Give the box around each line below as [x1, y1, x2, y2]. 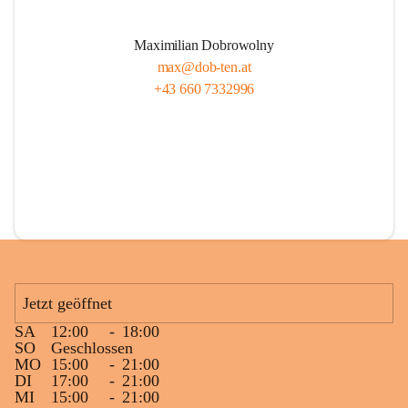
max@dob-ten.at [157, 59, 251, 75]
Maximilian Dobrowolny [134, 37, 274, 53]
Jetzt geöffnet [23, 294, 112, 312]
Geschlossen [51, 339, 133, 357]
